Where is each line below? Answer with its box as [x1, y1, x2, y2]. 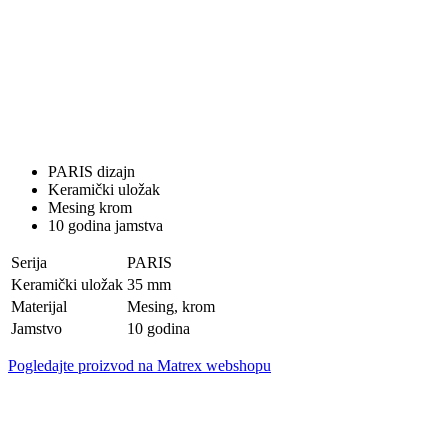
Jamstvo [11, 319, 62, 337]
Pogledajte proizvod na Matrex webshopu [8, 356, 271, 374]
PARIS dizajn [48, 162, 135, 180]
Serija [11, 253, 47, 271]
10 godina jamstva [48, 216, 163, 234]
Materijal [11, 297, 67, 315]
